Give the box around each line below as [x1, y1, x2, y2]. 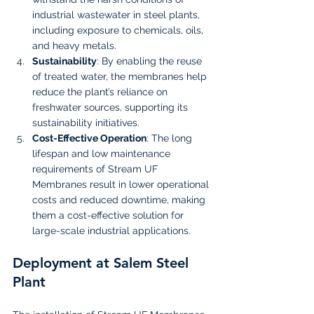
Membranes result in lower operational [32, 178, 212, 190]
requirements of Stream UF [32, 163, 161, 175]
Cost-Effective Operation [32, 132, 146, 144]
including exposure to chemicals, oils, [32, 24, 206, 36]
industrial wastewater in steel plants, [32, 8, 203, 20]
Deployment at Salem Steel [13, 254, 193, 271]
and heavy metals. [32, 39, 116, 51]
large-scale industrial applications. [32, 224, 191, 236]
